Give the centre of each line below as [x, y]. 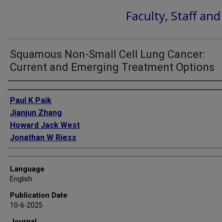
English [21, 179]
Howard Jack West [45, 125]
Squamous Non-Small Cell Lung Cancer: [107, 54]
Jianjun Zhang [36, 112]
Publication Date [39, 195]
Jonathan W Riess [43, 137]
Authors [21, 89]
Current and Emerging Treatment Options [112, 67]
